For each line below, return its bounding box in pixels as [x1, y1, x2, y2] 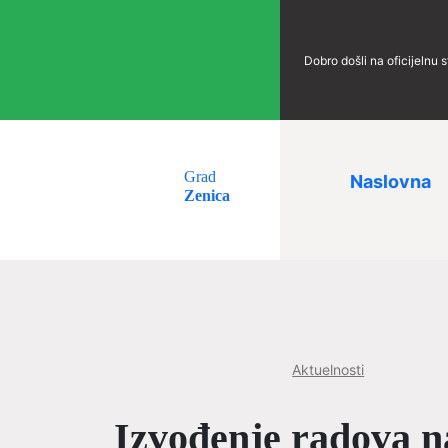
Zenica [184, 187, 230, 204]
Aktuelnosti [292, 360, 365, 378]
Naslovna [350, 171, 431, 192]
